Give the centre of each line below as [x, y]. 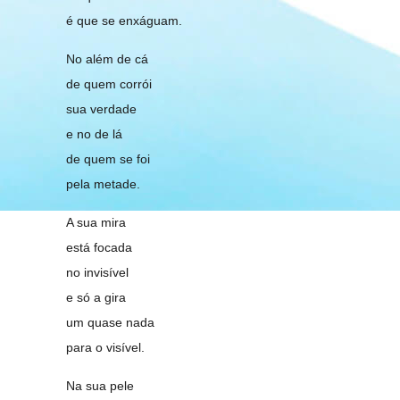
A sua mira [96, 222]
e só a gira [96, 297]
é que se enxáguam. [125, 21]
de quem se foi [108, 159]
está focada [100, 247]
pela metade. [104, 184]
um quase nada [111, 322]
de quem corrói [109, 84]
